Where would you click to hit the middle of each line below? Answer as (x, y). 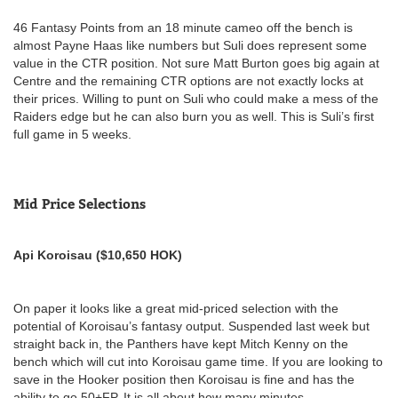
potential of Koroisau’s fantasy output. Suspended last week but (191, 326)
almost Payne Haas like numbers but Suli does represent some (190, 45)
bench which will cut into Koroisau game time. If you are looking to (198, 361)
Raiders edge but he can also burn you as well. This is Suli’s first (194, 116)
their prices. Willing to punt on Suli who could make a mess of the (196, 98)
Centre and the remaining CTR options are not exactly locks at (188, 80)
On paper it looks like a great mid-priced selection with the (176, 308)
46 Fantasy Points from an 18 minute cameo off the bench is (183, 27)
